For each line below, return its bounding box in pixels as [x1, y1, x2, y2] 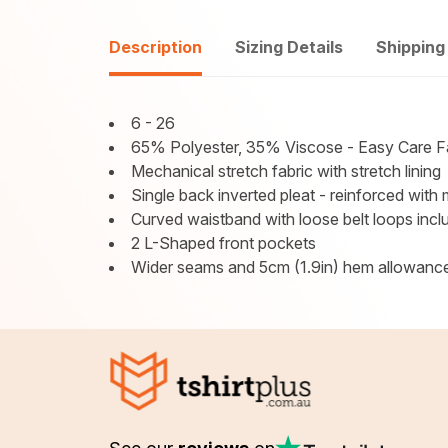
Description [109, 37, 203, 57]
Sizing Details [235, 37, 344, 57]
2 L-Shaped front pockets [131, 233, 317, 253]
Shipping [376, 37, 446, 57]
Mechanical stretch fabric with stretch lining [131, 161, 442, 181]
